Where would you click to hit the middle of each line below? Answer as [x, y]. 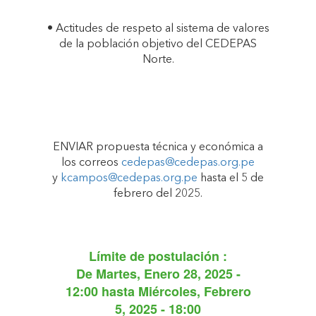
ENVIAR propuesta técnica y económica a [158, 147]
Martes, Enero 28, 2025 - [168, 274]
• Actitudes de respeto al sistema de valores [158, 29]
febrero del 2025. [158, 194]
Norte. [158, 60]
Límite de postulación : [158, 256]
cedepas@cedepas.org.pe [188, 163]
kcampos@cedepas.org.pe [129, 178]
